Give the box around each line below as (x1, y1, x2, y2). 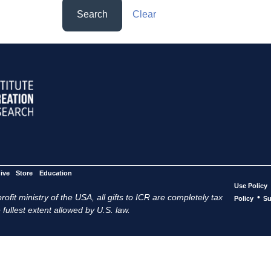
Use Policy (234, 181, 268, 189)
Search (77, 9, 108, 20)
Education (39, 169, 72, 177)
